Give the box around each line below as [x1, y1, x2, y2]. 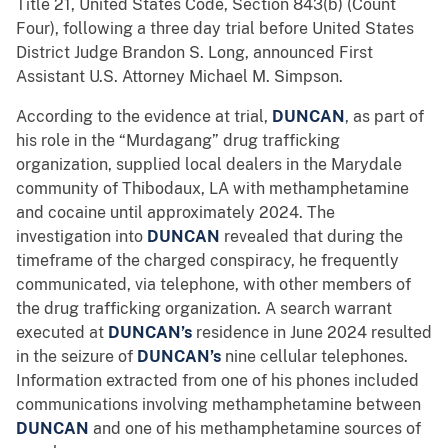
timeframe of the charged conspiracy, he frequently [16, 251, 399, 271]
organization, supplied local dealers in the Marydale [16, 155, 402, 175]
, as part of [345, 107, 424, 127]
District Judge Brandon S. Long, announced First [16, 43, 373, 63]
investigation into [16, 227, 147, 247]
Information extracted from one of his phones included [16, 371, 419, 391]
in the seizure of [16, 347, 137, 367]
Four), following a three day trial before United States [16, 19, 414, 39]
